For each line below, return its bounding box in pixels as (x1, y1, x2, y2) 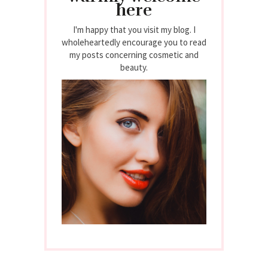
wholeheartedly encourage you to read (62, 36, 206, 48)
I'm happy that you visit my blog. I (72, 23, 196, 35)
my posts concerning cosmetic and (69, 48, 199, 60)
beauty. (120, 61, 148, 73)
